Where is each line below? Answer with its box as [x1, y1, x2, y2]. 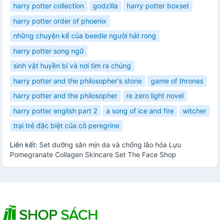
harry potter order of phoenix [13, 16, 107, 25]
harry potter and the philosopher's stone [13, 76, 142, 85]
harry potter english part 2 [13, 106, 97, 115]
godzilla [93, 1, 118, 10]
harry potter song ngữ [13, 46, 84, 55]
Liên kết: [10, 140, 39, 149]
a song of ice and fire [106, 106, 174, 115]
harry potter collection [13, 1, 84, 10]
